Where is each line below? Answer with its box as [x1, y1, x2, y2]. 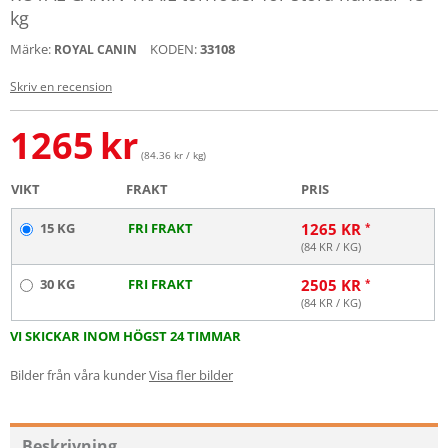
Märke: [10, 40, 51, 58]
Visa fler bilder [149, 366, 233, 384]
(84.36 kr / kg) [141, 148, 206, 162]
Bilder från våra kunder [10, 366, 146, 384]
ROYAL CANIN [54, 41, 137, 58]
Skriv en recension [10, 78, 112, 95]
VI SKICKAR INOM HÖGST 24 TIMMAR [10, 327, 241, 345]
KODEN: [150, 40, 197, 58]
